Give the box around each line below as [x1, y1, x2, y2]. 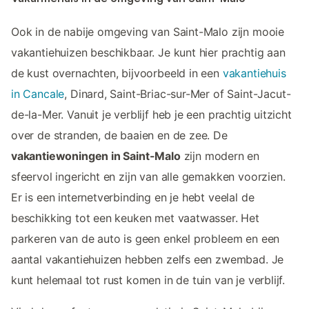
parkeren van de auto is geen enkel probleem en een [11, 231, 280, 246]
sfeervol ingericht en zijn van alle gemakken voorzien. [11, 169, 286, 183]
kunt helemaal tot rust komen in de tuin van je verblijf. [11, 272, 286, 287]
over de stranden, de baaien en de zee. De [11, 128, 228, 142]
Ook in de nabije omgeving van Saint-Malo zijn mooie [11, 24, 285, 39]
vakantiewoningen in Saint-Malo [11, 148, 181, 163]
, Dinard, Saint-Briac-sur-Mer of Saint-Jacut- [64, 86, 291, 101]
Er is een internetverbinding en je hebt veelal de [11, 190, 255, 204]
